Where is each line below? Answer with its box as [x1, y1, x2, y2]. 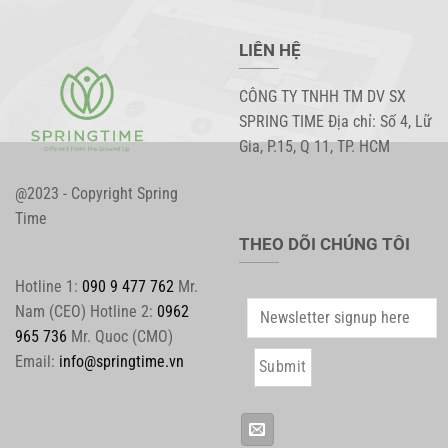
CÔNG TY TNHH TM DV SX [239, 87, 406, 107]
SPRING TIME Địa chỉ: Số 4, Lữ [239, 112, 432, 132]
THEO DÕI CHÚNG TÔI [239, 233, 410, 254]
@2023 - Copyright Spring [15, 183, 178, 203]
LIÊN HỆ [239, 40, 301, 61]
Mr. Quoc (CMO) [71, 326, 173, 346]
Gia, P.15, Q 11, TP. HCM [239, 137, 390, 157]
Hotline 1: [15, 276, 82, 296]
